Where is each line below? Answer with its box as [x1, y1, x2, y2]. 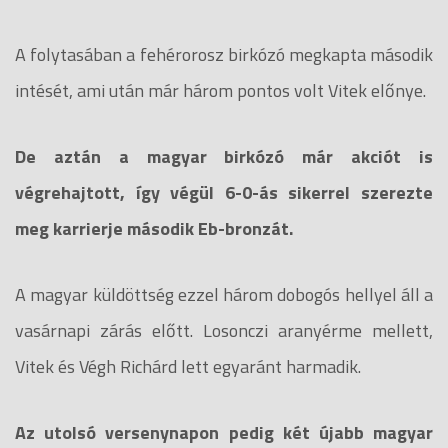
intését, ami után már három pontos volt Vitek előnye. [15, 76, 426, 104]
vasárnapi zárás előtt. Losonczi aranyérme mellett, [15, 316, 433, 344]
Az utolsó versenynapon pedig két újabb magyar [15, 418, 433, 446]
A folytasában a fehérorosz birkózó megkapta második [15, 40, 433, 68]
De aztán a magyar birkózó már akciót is [15, 142, 433, 170]
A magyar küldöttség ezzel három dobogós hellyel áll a [15, 280, 433, 308]
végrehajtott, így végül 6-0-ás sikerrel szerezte [15, 178, 433, 206]
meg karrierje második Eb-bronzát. [15, 214, 293, 242]
